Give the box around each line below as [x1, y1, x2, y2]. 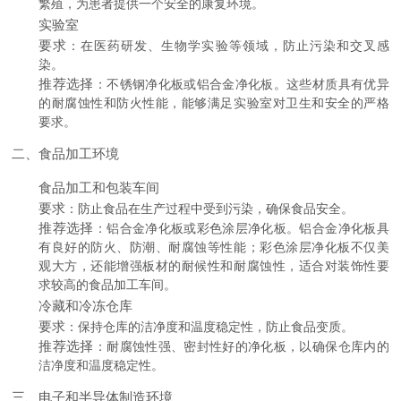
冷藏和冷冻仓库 [38, 298, 133, 313]
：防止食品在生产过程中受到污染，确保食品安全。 [65, 201, 354, 216]
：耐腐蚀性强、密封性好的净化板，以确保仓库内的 [93, 339, 389, 354]
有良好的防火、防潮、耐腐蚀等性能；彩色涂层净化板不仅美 [38, 240, 389, 254]
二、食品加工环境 [12, 146, 120, 161]
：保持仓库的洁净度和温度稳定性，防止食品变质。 [65, 320, 354, 334]
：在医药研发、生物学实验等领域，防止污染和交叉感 [67, 38, 389, 53]
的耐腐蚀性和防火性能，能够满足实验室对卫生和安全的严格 [38, 96, 389, 110]
